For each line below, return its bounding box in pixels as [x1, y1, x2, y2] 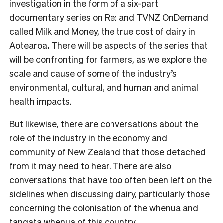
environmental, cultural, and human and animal [9, 81, 198, 93]
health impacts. [9, 95, 72, 107]
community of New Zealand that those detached [9, 146, 206, 158]
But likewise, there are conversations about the [9, 118, 198, 130]
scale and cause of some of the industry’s [9, 67, 177, 79]
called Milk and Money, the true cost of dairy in [9, 25, 195, 37]
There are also [113, 160, 171, 172]
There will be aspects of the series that [51, 39, 208, 51]
